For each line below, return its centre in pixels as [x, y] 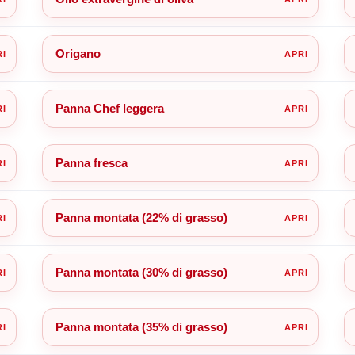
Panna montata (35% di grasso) [141, 326]
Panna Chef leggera [109, 108]
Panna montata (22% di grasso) [141, 217]
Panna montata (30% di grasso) [141, 272]
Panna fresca [91, 162]
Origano [78, 53]
